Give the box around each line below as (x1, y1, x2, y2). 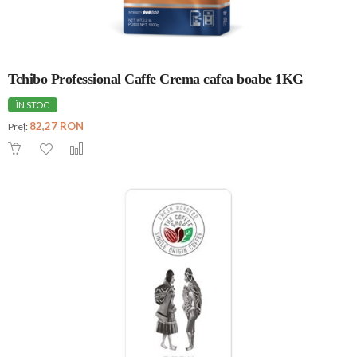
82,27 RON (29, 119, 84, 132)
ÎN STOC (16, 99, 49, 110)
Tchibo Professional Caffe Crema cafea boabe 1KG (8, 70, 304, 87)
